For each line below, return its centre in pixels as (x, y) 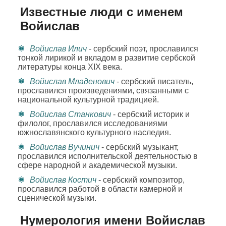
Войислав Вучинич (65, 147)
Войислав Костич (63, 180)
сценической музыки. (57, 198)
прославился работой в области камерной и (100, 189)
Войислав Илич (58, 49)
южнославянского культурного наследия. (94, 132)
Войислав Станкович (70, 114)
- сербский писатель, (154, 81)
